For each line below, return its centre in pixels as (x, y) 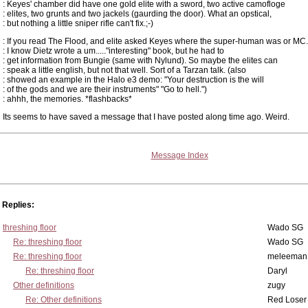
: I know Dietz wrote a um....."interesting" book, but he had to (113, 51)
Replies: (18, 205)
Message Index (179, 155)
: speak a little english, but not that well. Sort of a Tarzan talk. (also (124, 70)
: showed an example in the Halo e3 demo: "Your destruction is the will (133, 80)
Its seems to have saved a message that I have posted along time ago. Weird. (146, 117)
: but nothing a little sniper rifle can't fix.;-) (78, 23)
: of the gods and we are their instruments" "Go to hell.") (105, 89)
